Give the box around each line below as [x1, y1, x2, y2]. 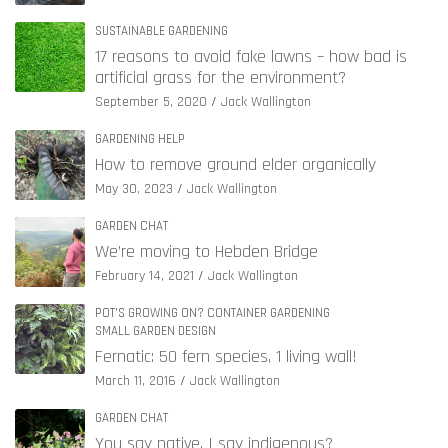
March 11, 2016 [95, 372, 176, 391]
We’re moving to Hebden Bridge [95, 240, 318, 264]
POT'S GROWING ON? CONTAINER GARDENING [95, 305, 330, 322]
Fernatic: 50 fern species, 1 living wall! [95, 345, 357, 369]
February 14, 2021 [95, 267, 194, 286]
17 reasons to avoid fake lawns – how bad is [95, 45, 407, 69]
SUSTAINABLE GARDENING [95, 23, 228, 40]
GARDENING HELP [95, 131, 185, 148]
